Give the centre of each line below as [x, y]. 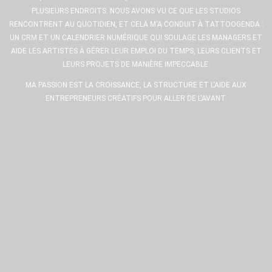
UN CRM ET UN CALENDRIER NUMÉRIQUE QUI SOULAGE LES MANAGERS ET [136, 38]
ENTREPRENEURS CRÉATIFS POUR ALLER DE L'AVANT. [136, 98]
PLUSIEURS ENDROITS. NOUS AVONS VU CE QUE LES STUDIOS [136, 11]
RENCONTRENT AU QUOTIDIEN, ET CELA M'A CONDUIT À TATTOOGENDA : [136, 24]
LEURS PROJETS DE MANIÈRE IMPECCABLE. [136, 64]
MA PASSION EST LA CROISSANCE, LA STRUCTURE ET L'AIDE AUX [136, 85]
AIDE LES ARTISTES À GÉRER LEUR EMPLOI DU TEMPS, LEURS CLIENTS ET [136, 51]
